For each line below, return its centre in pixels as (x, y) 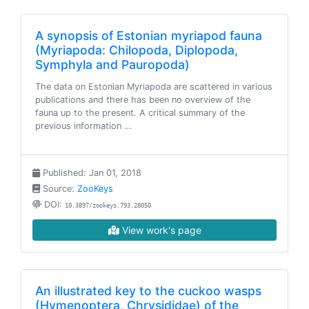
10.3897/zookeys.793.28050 (108, 206)
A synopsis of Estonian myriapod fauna (149, 36)
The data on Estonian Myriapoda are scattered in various (154, 87)
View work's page (160, 230)
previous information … (83, 126)
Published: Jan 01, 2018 (91, 173)
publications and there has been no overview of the (143, 100)
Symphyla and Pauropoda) (112, 64)
